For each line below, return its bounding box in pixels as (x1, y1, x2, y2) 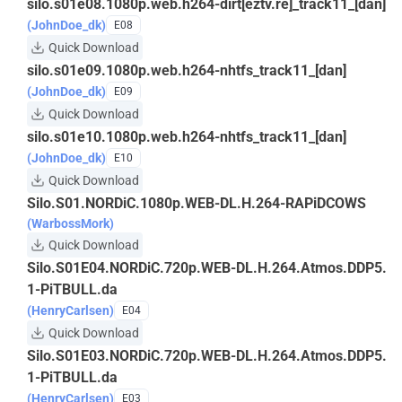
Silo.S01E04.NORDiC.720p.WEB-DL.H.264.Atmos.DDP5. (27, 259, 387, 276)
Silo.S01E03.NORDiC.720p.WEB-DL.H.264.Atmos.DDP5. (27, 347, 387, 364)
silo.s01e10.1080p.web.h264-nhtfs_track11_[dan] (27, 128, 346, 145)
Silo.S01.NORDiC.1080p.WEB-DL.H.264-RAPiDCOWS (27, 195, 366, 212)
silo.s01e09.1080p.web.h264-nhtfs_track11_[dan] (27, 62, 346, 79)
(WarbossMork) (27, 216, 114, 231)
